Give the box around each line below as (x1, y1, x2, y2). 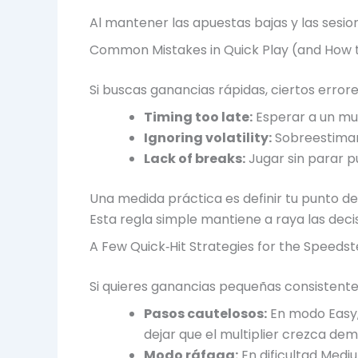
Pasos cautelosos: (144, 304, 267, 323)
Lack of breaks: (144, 149, 245, 168)
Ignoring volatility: (144, 128, 272, 147)
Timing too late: (144, 107, 253, 126)
